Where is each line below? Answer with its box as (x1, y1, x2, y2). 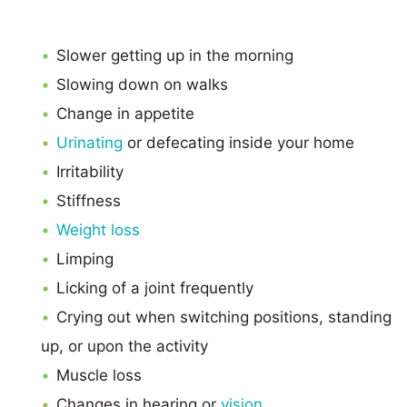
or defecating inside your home (127, 133, 354, 152)
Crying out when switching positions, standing (56, 307, 392, 326)
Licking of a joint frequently (56, 278, 253, 297)
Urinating (56, 133, 127, 152)
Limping (56, 249, 114, 268)
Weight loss (56, 220, 140, 239)
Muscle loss (56, 365, 142, 384)
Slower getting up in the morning (56, 45, 293, 65)
